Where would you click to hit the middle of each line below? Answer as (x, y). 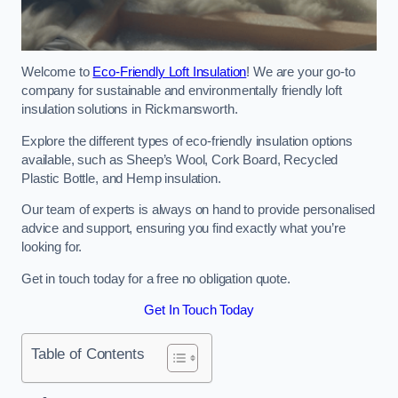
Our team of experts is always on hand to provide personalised (199, 210)
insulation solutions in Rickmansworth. (130, 110)
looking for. (52, 247)
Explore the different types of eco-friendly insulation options (187, 141)
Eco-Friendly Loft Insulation (170, 72)
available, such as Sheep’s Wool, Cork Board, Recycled (180, 159)
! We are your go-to (301, 72)
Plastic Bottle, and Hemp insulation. (121, 178)
